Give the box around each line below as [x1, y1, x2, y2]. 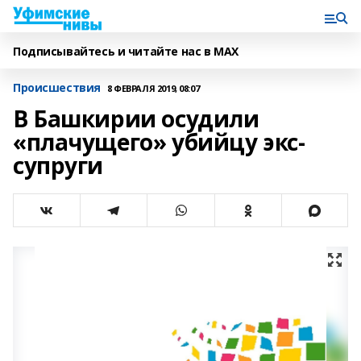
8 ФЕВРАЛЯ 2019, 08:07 [106, 81, 200, 94]
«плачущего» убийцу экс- [13, 127, 305, 157]
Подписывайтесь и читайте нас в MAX [13, 44, 239, 59]
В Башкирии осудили [13, 103, 259, 134]
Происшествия [13, 80, 101, 95]
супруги [13, 150, 104, 180]
